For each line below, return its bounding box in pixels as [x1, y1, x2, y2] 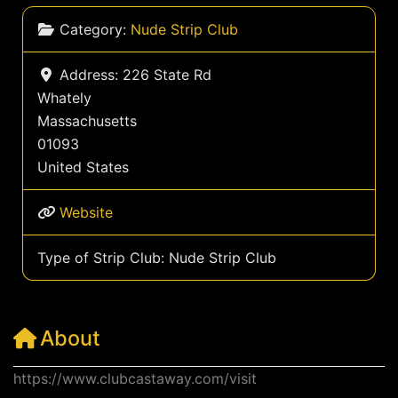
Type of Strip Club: [36, 249, 169, 267]
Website [59, 203, 113, 221]
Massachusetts [36, 112, 137, 130]
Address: [59, 66, 123, 84]
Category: [59, 20, 131, 38]
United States [36, 158, 129, 176]
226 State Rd [122, 66, 211, 84]
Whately [36, 89, 92, 107]
